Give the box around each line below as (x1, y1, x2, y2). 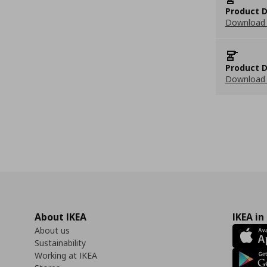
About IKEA (35, 210, 86, 223)
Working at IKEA (35, 250, 97, 261)
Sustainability (35, 237, 86, 249)
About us (35, 225, 70, 236)
